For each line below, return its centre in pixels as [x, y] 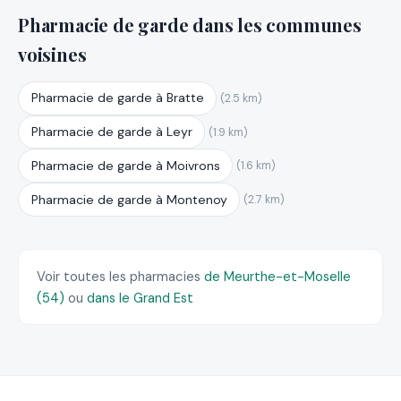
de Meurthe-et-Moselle [277, 276]
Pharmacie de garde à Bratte [117, 98]
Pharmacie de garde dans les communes [190, 25]
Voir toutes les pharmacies [120, 276]
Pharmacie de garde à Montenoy [129, 199]
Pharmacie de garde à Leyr [111, 131]
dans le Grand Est [140, 298]
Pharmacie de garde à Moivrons [125, 165]
